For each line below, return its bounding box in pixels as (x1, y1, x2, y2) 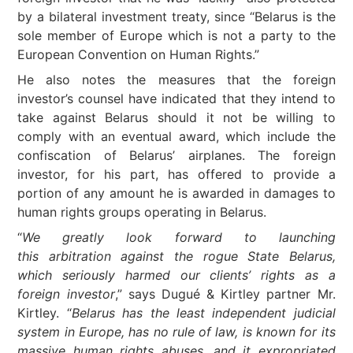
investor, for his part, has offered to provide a (17, 166, 336, 182)
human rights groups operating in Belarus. (17, 204, 267, 220)
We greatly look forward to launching (22, 229, 336, 245)
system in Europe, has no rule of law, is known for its (17, 324, 336, 340)
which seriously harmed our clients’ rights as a (17, 267, 336, 283)
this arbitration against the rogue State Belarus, (17, 248, 336, 264)
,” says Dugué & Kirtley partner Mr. (114, 286, 336, 302)
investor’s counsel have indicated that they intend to (17, 91, 336, 106)
